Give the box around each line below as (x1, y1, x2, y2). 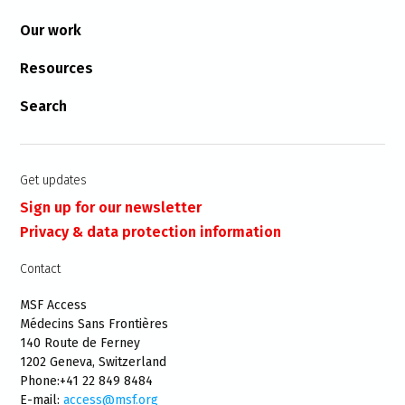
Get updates (20, 173, 88, 188)
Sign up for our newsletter (20, 199, 202, 216)
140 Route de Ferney (20, 335, 141, 351)
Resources (20, 60, 94, 77)
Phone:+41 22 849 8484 (20, 373, 154, 389)
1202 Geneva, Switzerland (20, 354, 167, 370)
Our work (20, 22, 82, 39)
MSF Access (20, 297, 88, 313)
